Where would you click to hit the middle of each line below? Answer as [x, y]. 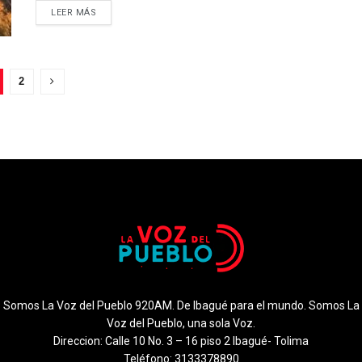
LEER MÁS [74, 13]
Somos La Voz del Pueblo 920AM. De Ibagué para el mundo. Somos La [181, 305]
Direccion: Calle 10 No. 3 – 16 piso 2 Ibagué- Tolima [181, 341]
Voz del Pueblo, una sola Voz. [181, 323]
